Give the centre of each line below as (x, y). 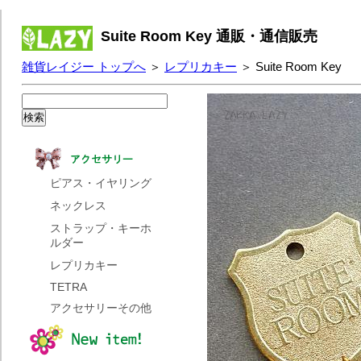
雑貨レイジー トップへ (84, 66)
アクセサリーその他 (101, 308)
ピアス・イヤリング (101, 183)
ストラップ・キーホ (101, 228)
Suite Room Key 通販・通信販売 (209, 36)
